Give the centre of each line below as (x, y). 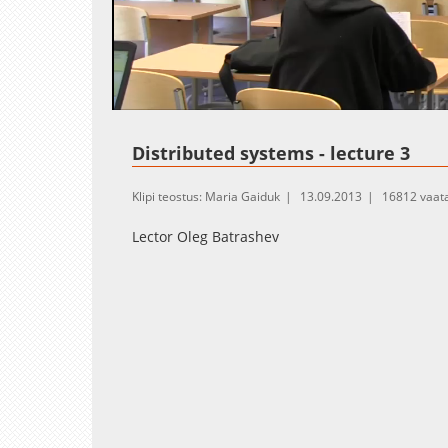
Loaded (222, 98)
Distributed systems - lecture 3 (271, 152)
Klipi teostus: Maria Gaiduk (206, 196)
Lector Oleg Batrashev (205, 236)
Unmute (190, 99)
